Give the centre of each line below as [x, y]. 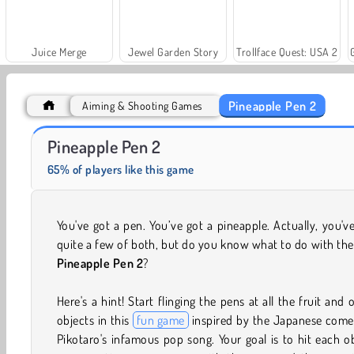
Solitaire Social [59, 137]
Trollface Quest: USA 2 [287, 52]
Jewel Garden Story [173, 52]
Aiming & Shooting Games [142, 106]
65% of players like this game [121, 170]
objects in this [95, 320]
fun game [160, 320]
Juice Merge [59, 52]
